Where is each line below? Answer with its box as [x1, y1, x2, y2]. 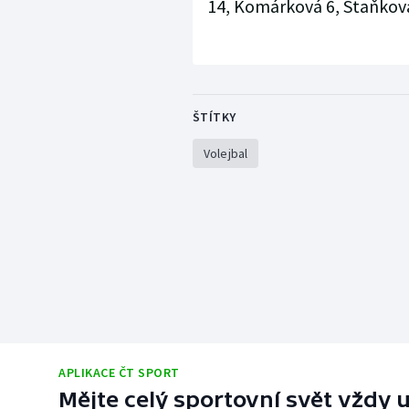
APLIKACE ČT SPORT [58, 364, 180, 382]
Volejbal [203, 145, 248, 163]
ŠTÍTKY [192, 109, 236, 126]
